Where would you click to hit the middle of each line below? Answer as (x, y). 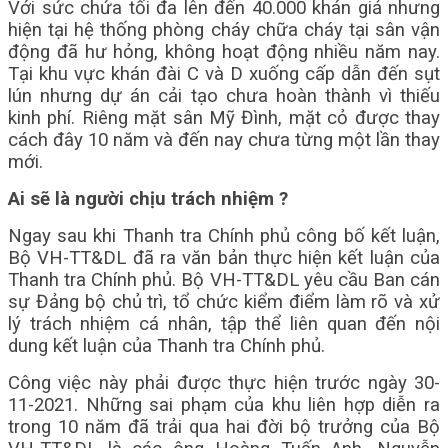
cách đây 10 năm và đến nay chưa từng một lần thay (224, 140)
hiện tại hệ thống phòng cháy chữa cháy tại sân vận (224, 30)
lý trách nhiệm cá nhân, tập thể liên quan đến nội (224, 324)
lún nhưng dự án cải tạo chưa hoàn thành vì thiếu (224, 96)
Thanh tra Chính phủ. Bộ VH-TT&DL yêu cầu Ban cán (224, 280)
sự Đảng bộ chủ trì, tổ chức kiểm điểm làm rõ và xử (224, 302)
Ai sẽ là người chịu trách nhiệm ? (148, 199)
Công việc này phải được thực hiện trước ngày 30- (224, 383)
